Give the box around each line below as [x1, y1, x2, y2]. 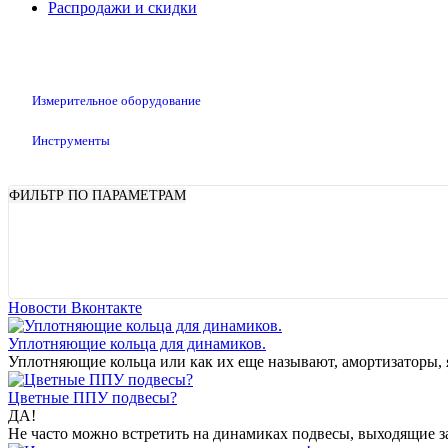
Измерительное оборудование [32, 93, 201, 108]
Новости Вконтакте [8, 299, 142, 316]
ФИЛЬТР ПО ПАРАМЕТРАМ [9, 188, 186, 203]
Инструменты [32, 133, 110, 148]
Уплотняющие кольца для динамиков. [8, 335, 266, 352]
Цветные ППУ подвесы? [8, 389, 177, 406]
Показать [307, 243, 359, 258]
